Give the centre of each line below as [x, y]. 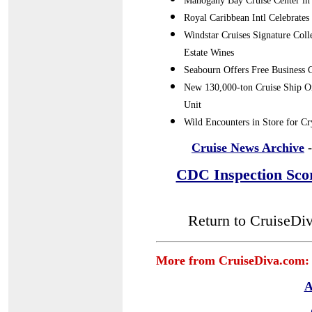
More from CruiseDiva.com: [233, 260]
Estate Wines [209, 53]
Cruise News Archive [248, 148]
